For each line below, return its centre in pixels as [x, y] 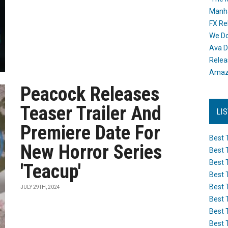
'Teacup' [51, 172]
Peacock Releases [90, 94]
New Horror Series [91, 152]
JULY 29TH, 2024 [40, 187]
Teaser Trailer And [91, 113]
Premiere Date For [91, 133]
